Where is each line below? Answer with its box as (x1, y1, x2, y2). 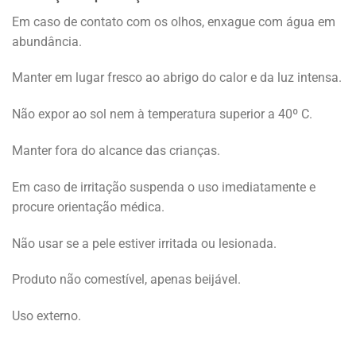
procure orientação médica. (12, 199, 164, 215)
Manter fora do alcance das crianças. (12, 143, 220, 159)
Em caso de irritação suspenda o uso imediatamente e (12, 179, 315, 195)
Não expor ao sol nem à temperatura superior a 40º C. (12, 106, 312, 122)
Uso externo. (12, 308, 81, 324)
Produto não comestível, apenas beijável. (12, 272, 241, 288)
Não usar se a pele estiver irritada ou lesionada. (12, 235, 277, 251)
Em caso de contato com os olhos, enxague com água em (12, 14, 335, 29)
